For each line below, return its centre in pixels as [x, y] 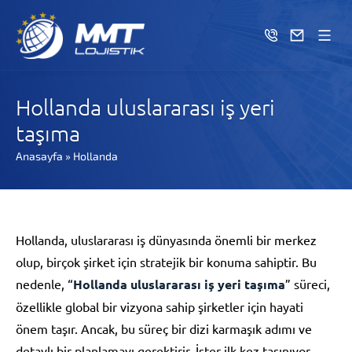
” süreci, [308, 284]
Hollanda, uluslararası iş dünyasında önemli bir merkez [166, 240]
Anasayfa [39, 156]
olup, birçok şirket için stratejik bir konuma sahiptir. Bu [166, 262]
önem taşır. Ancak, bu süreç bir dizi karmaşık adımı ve [164, 328]
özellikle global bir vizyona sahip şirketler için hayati [159, 306]
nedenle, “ [44, 284]
